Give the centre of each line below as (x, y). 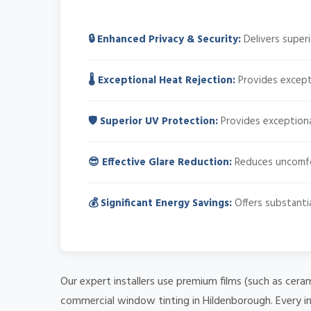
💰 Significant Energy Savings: (160, 204)
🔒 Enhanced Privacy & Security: (165, 40)
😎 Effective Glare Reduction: (160, 163)
